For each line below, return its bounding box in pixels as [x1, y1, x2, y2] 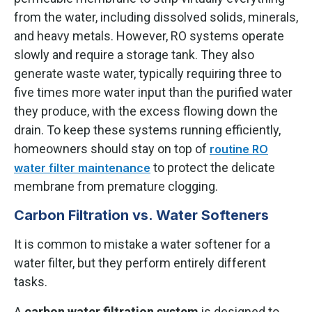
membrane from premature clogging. [14, 178, 218, 194]
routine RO [210, 141, 268, 156]
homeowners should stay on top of [14, 141, 210, 156]
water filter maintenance [14, 160, 150, 175]
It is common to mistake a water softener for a [14, 236, 270, 251]
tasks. [14, 274, 47, 289]
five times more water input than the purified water [14, 84, 292, 100]
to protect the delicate [150, 159, 275, 175]
